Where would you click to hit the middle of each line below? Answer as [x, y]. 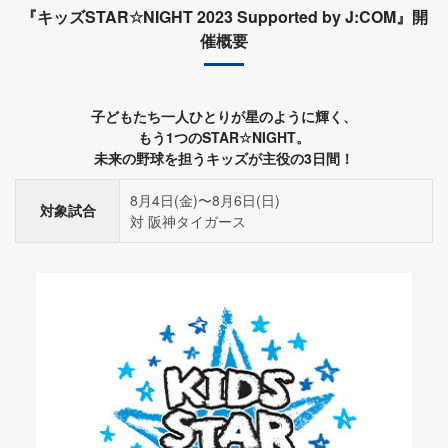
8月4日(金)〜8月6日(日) [205, 200]
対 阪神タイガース [188, 221]
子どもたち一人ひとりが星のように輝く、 [224, 116]
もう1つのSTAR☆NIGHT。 [224, 137]
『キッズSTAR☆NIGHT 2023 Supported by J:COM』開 [224, 17]
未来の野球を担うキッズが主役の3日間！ [224, 158]
